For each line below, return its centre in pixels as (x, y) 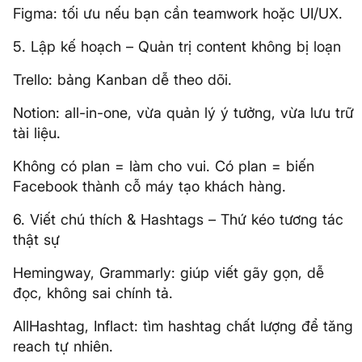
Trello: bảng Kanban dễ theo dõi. (122, 80)
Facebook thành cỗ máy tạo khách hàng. (149, 186)
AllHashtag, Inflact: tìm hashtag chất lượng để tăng (183, 326)
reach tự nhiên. (63, 346)
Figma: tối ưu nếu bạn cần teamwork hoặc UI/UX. (178, 13)
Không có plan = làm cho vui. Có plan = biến (164, 166)
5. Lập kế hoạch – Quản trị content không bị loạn (177, 46)
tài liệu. (37, 133)
